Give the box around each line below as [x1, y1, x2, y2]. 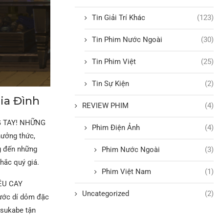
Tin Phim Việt [92, 57, 136, 66]
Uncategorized [82, 189, 130, 198]
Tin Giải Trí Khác [92, 13, 146, 22]
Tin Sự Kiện [92, 79, 130, 88]
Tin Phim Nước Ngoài [92, 35, 163, 44]
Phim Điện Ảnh [92, 123, 140, 132]
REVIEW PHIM [82, 101, 129, 110]
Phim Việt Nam [102, 167, 152, 176]
